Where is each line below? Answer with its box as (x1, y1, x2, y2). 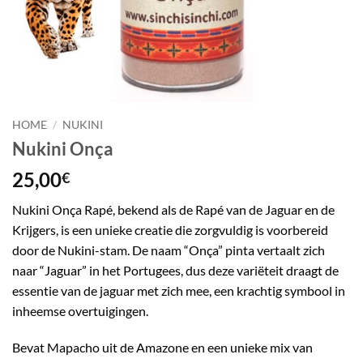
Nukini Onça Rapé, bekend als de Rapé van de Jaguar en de (12, 201, 335, 217)
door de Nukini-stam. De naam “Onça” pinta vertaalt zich (12, 241, 325, 258)
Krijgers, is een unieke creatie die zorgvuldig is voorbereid (12, 221, 328, 237)
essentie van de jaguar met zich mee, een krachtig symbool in (12, 282, 345, 298)
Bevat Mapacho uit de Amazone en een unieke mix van (12, 340, 313, 356)
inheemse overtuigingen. (12, 302, 148, 318)
